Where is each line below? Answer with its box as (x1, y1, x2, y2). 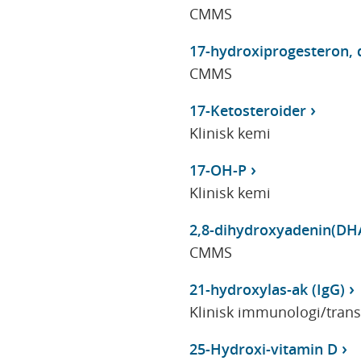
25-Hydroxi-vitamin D (189, 338, 338, 359)
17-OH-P (189, 160, 247, 180)
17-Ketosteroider (189, 100, 306, 120)
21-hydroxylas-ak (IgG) (189, 279, 345, 299)
